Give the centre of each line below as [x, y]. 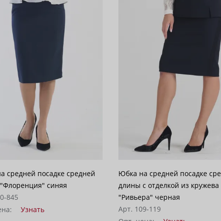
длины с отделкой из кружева [169, 185]
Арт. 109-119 [140, 209]
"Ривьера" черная [149, 197]
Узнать [33, 209]
